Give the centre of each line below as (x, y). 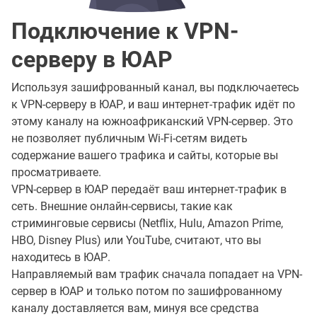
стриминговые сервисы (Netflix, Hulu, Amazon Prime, (147, 224)
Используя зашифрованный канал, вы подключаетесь (155, 88)
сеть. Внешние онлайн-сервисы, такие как (122, 207)
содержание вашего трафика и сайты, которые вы (145, 156)
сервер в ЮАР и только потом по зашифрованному (147, 292)
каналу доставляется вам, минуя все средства (135, 309)
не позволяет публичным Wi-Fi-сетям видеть (129, 139)
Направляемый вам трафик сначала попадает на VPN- (157, 275)
